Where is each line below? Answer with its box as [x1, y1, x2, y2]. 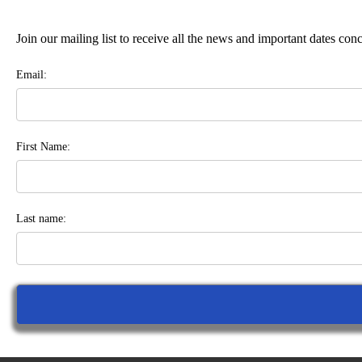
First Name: [16, 140, 70, 153]
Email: [16, 68, 47, 81]
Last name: [16, 212, 66, 225]
